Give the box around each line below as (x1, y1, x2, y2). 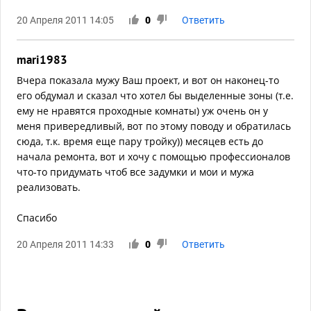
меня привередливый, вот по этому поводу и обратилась (17, 119, 291, 133)
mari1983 (17, 52, 67, 68)
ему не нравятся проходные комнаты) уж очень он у (17, 104, 268, 118)
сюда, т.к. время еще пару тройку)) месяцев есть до (17, 135, 263, 149)
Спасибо (17, 211, 57, 225)
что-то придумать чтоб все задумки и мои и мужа (17, 165, 254, 179)
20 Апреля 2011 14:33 (17, 239, 114, 251)
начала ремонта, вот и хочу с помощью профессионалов (17, 150, 290, 164)
